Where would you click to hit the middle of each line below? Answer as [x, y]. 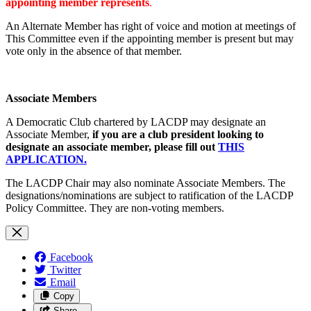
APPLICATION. [46, 159]
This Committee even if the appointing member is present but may [150, 38]
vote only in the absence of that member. [94, 51]
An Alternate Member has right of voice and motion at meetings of [151, 26]
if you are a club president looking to [177, 134]
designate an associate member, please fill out [112, 146]
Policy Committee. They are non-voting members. [115, 208]
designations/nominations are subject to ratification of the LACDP [149, 195]
